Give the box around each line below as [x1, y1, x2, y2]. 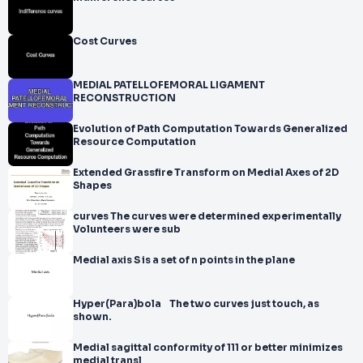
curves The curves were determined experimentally [73, 211, 341, 222]
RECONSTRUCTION [73, 92, 176, 104]
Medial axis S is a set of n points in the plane [73, 254, 295, 266]
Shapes [73, 180, 112, 191]
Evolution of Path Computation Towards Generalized [73, 123, 137, 135]
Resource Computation [73, 136, 196, 147]
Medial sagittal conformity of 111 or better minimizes [73, 342, 343, 353]
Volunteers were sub [73, 224, 181, 235]
